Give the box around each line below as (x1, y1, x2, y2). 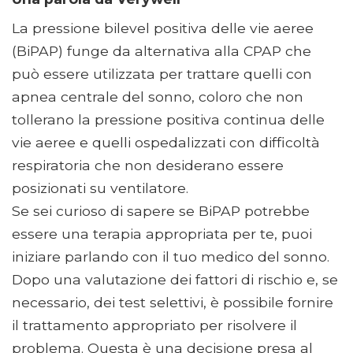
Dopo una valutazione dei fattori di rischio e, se (12, 271, 338, 288)
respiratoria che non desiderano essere (12, 157, 284, 174)
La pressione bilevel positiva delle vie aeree (12, 20, 314, 37)
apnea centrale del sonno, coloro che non (12, 88, 303, 106)
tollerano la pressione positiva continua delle (12, 111, 325, 128)
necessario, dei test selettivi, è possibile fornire (12, 294, 333, 311)
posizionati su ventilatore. (12, 180, 188, 197)
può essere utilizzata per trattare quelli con (12, 65, 312, 83)
